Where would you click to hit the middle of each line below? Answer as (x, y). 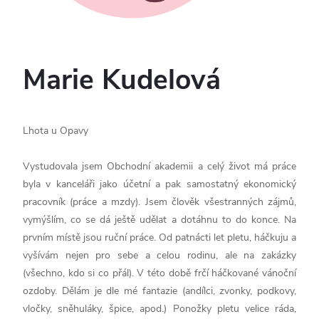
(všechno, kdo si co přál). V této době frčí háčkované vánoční (159, 273)
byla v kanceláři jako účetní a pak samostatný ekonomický (159, 184)
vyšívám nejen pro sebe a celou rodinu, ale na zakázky (159, 255)
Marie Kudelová (122, 80)
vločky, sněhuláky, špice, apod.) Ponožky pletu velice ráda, (159, 308)
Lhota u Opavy (56, 130)
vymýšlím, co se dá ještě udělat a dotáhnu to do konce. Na (159, 219)
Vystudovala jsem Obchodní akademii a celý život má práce (159, 166)
